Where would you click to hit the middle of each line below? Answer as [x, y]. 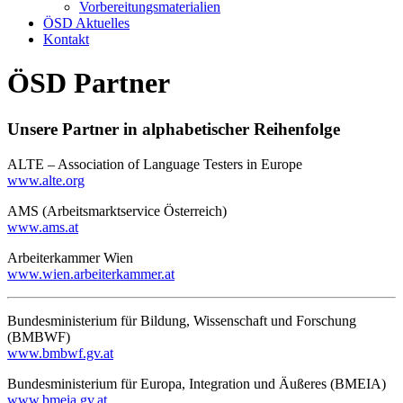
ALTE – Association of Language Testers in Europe [155, 164]
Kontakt [66, 39]
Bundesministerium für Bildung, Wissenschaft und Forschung [182, 320]
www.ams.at [43, 227]
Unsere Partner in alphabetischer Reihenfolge [174, 129]
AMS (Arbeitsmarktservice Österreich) [117, 210]
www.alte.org [46, 180]
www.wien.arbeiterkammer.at [91, 273]
